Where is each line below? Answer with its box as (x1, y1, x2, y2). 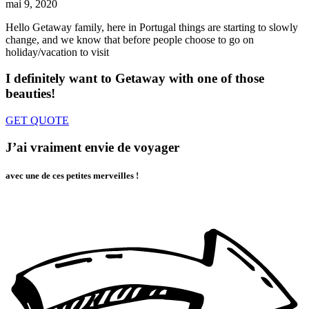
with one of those (169, 71, 264, 86)
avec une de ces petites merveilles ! (6, 170, 139, 181)
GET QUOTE (6, 114, 69, 127)
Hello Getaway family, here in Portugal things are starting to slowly (6, 21, 298, 33)
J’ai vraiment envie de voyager (6, 139, 179, 154)
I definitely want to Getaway (6, 71, 169, 86)
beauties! (6, 86, 55, 101)
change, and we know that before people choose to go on (6, 33, 254, 46)
